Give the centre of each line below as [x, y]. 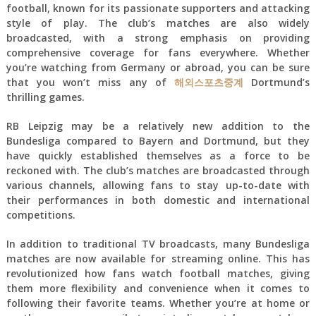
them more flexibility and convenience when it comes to [158, 288]
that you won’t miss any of [90, 82]
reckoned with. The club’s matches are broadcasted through [158, 170]
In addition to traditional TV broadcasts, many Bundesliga [158, 243]
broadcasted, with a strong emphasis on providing [158, 37]
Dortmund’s [276, 82]
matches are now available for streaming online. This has [158, 258]
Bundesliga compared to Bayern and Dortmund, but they [158, 140]
